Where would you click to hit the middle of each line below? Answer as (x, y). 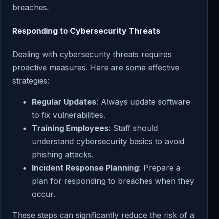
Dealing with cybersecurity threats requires (92, 55)
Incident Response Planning (85, 168)
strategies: (31, 81)
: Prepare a (160, 168)
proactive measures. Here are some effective (96, 68)
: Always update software (143, 102)
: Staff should (133, 128)
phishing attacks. (63, 155)
